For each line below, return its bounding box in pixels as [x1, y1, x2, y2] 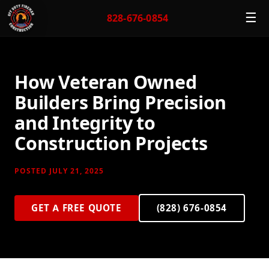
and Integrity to [14, 112, 156, 134]
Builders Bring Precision [14, 92, 227, 113]
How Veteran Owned [14, 71, 197, 93]
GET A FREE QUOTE [31, 202, 122, 214]
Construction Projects [14, 133, 208, 154]
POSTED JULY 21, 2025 [14, 166, 104, 176]
